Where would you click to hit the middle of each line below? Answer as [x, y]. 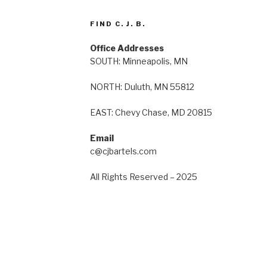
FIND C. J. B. [117, 24]
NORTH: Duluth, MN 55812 [142, 86]
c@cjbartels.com [123, 151]
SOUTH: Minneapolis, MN [139, 61]
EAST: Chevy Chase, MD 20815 [151, 112]
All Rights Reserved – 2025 [143, 176]
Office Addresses [127, 48]
